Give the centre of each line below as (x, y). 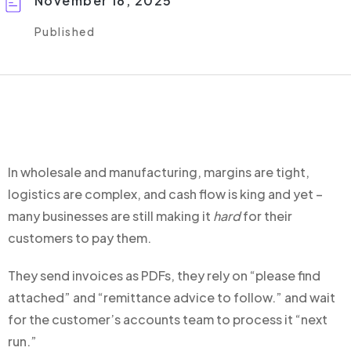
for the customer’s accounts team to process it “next (168, 319)
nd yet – (299, 194)
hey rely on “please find (251, 275)
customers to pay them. (80, 238)
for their (266, 216)
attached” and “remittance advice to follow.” (146, 297)
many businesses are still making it (110, 216)
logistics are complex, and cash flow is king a (141, 194)
